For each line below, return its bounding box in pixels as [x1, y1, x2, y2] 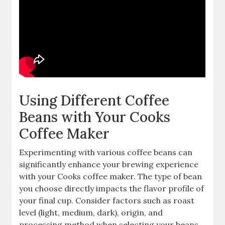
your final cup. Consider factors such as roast [19, 195, 195, 206]
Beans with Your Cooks [19, 108, 171, 127]
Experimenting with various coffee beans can [19, 147, 193, 158]
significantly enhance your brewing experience [19, 159, 199, 170]
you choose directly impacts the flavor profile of [19, 183, 204, 194]
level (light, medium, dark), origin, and [19, 207, 163, 218]
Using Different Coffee [19, 91, 170, 110]
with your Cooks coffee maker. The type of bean [19, 171, 202, 182]
